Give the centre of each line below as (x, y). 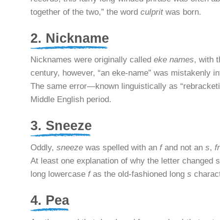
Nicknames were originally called (92, 60)
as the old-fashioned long (139, 174)
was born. (182, 12)
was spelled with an (121, 148)
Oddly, (43, 148)
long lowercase (59, 174)
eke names (174, 60)
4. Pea (50, 200)
